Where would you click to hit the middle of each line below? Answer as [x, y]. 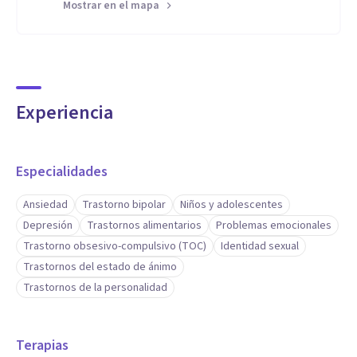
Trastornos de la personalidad [95, 288]
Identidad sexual [260, 246]
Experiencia [65, 113]
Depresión [48, 226]
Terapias [42, 345]
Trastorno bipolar [124, 205]
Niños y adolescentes [231, 205]
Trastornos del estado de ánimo [100, 267]
